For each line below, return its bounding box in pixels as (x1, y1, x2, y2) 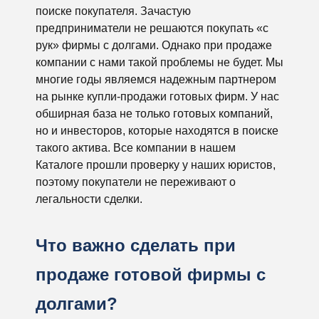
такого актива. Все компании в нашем (36, 142, 236, 154)
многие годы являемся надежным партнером (36, 73, 276, 85)
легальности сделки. (36, 193, 142, 205)
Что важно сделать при (36, 236, 236, 255)
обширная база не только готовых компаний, (36, 108, 273, 120)
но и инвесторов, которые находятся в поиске (36, 125, 278, 137)
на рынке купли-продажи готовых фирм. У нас (36, 90, 279, 103)
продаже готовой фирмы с (36, 265, 266, 284)
